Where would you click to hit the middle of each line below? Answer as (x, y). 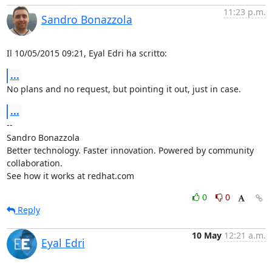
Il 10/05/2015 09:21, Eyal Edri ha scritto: (87, 53)
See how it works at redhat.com (70, 175)
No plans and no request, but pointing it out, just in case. (124, 89)
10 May (206, 235)
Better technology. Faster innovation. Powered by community (130, 150)
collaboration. (34, 163)
